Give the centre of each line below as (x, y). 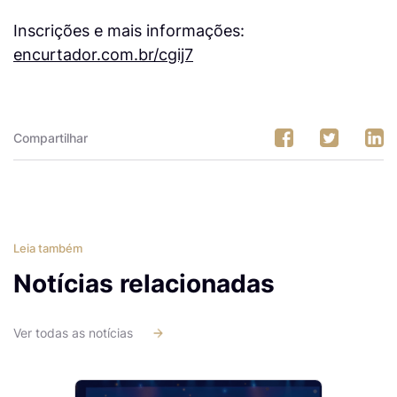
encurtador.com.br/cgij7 (103, 54)
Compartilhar (51, 138)
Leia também (48, 249)
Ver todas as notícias (73, 333)
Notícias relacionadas (144, 284)
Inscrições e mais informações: (129, 31)
